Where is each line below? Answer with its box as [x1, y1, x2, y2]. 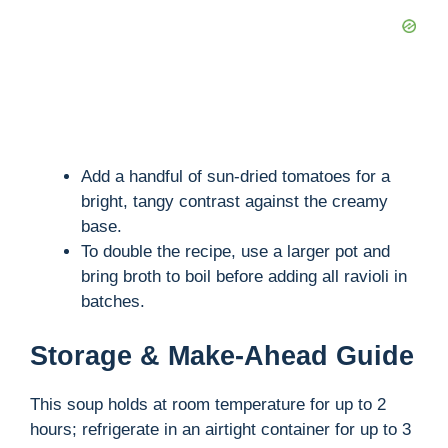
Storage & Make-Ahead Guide [30, 340, 414, 371]
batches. [81, 292, 145, 312]
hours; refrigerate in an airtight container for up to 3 [30, 419, 411, 439]
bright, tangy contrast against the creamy [81, 192, 388, 212]
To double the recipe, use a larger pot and [81, 242, 390, 262]
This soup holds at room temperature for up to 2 [30, 394, 386, 414]
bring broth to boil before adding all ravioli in [81, 267, 407, 287]
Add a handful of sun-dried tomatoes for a [81, 167, 390, 187]
